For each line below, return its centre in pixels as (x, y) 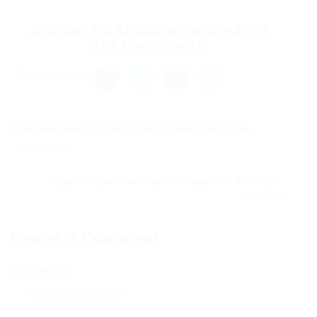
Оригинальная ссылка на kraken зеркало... (137, 129)
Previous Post (44, 145)
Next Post (260, 198)
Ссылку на (71, 29)
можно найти (217, 29)
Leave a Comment (86, 239)
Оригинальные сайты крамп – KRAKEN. (169, 181)
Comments (40, 270)
